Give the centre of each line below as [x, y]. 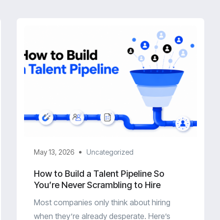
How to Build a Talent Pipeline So [99, 174]
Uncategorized [110, 152]
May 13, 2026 [54, 152]
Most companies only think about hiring [102, 203]
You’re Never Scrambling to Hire [97, 185]
